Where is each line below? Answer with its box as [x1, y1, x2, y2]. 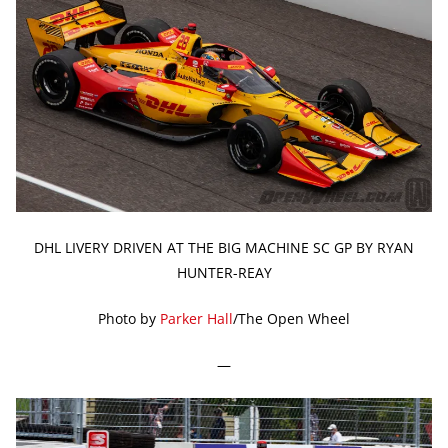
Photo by [98, 309, 160, 329]
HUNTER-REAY [176, 263, 272, 283]
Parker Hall [160, 309, 233, 329]
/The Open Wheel [233, 309, 350, 329]
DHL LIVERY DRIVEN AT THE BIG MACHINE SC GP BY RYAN [34, 238, 414, 258]
